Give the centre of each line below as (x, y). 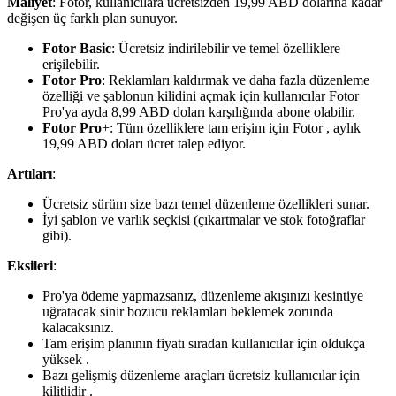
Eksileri (30, 265)
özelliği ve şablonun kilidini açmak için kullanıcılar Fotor (201, 95)
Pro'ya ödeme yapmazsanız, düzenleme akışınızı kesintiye (203, 295)
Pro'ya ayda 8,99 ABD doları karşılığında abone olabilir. (199, 111)
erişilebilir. (71, 64)
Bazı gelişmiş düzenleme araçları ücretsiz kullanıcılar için (201, 375)
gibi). (57, 235)
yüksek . (66, 359)
